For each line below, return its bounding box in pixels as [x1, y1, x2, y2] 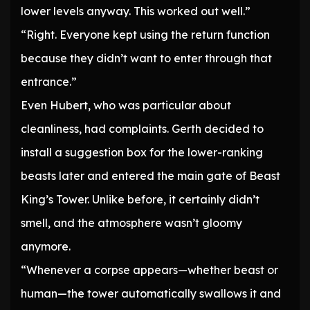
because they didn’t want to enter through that [21, 51, 272, 66]
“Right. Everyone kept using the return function [21, 28, 270, 42]
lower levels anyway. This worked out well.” [21, 4, 250, 19]
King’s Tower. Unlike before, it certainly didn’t [21, 192, 259, 207]
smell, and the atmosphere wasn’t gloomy [21, 216, 242, 230]
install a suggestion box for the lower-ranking [21, 145, 263, 160]
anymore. [21, 239, 71, 254]
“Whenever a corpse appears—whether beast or [21, 263, 278, 277]
